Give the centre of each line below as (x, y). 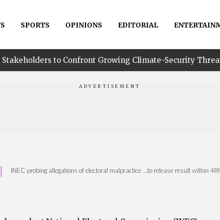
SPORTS (35, 25)
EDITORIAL (138, 25)
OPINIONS (83, 25)
